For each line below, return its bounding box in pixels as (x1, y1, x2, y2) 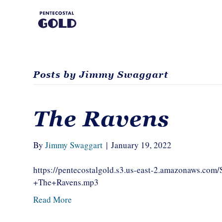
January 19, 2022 (111, 139, 172, 151)
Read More (33, 194, 72, 205)
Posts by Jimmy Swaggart (33, 69, 169, 80)
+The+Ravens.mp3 (33, 176, 99, 188)
